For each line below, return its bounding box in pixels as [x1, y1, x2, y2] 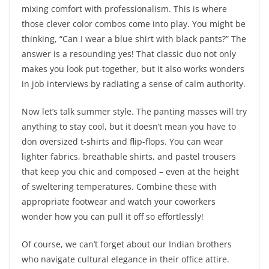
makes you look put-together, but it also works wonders [22, 63, 244, 75]
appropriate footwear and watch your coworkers [22, 196, 216, 208]
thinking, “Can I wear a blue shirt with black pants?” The [22, 33, 246, 45]
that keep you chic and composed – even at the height [22, 166, 239, 178]
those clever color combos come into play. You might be [22, 18, 246, 30]
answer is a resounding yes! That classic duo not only [22, 48, 236, 60]
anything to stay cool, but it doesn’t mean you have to [22, 121, 236, 133]
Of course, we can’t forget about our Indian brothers [22, 238, 232, 250]
